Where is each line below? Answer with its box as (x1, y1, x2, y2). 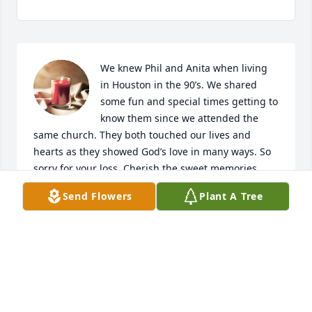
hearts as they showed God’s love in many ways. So (33, 145, 271, 159)
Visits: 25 (135, 281, 177, 295)
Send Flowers (62, 189, 133, 203)
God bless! (33, 178, 82, 192)
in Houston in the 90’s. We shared (100, 78, 257, 92)
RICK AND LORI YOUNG (33, 210, 145, 224)
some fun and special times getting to (100, 95, 278, 109)
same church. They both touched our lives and (33, 128, 251, 142)
